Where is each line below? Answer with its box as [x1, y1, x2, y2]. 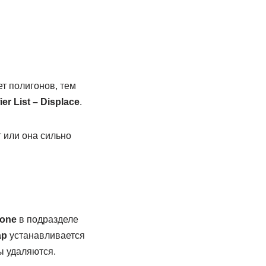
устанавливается [7, 230, 85, 240]
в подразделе [16, 214, 78, 224]
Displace [40, 97, 80, 107]
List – [13, 97, 38, 107]
